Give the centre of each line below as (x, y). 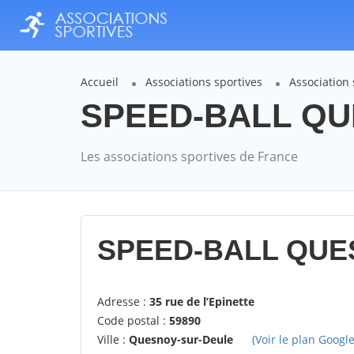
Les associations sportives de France (189, 157)
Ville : (113, 340)
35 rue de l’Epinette (202, 302)
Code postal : (133, 321)
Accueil (100, 82)
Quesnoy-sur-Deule (181, 340)
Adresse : (123, 302)
